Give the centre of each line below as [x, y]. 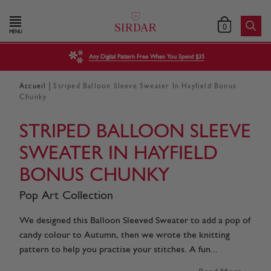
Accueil [33, 86]
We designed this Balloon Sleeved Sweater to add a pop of [135, 220]
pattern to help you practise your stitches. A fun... [119, 250]
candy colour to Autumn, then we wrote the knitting [125, 235]
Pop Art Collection [66, 196]
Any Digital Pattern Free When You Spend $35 [146, 57]
